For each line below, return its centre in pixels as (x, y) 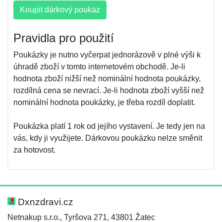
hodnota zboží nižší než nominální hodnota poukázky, (107, 79)
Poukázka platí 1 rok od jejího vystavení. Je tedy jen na (109, 126)
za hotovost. (34, 150)
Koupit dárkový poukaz (60, 10)
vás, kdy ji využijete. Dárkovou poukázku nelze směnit (108, 138)
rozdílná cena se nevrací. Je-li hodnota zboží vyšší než (109, 90)
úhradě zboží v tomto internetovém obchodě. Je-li (99, 67)
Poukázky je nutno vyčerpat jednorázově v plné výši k (107, 55)
